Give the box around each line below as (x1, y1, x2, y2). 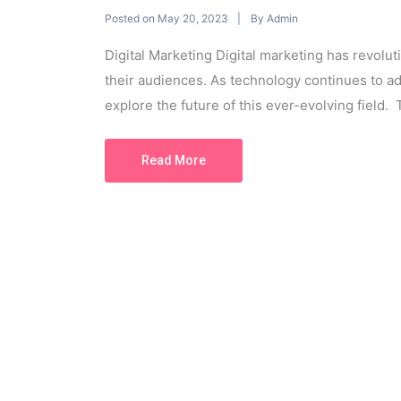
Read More (141, 153, 206, 168)
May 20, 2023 (158, 12, 228, 26)
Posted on (105, 11, 158, 25)
